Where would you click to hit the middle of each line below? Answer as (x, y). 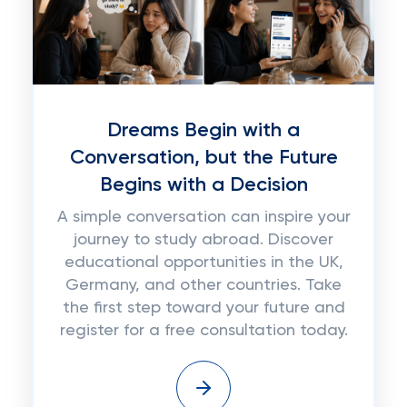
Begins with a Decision (203, 185)
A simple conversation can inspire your (203, 217)
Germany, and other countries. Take (203, 285)
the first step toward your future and (203, 308)
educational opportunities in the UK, (203, 263)
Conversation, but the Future (203, 158)
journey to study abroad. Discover (203, 240)
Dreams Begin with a (203, 131)
